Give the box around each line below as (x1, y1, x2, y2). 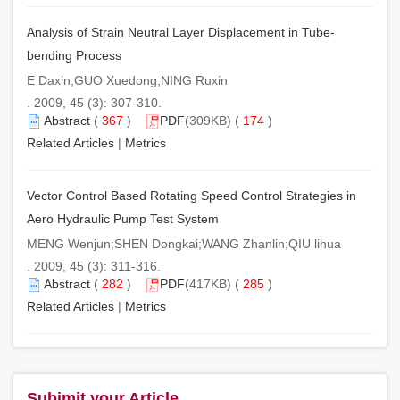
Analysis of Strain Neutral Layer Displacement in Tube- (27, 24, 335, 39)
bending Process (27, 47, 121, 62)
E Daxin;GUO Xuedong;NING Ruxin (27, 72, 228, 87)
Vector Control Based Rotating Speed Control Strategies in (27, 187, 356, 203)
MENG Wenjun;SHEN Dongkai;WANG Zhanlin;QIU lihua (27, 236, 341, 251)
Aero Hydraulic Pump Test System (27, 211, 219, 226)
